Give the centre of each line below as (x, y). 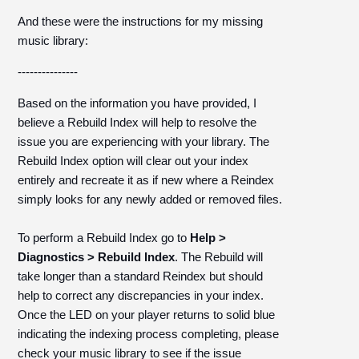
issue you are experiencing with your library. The (144, 141)
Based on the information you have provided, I (137, 103)
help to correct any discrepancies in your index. (141, 295)
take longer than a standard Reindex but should (141, 276)
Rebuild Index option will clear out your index (133, 161)
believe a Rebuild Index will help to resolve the (137, 122)
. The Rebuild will (219, 257)
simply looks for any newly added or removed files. (150, 199)
